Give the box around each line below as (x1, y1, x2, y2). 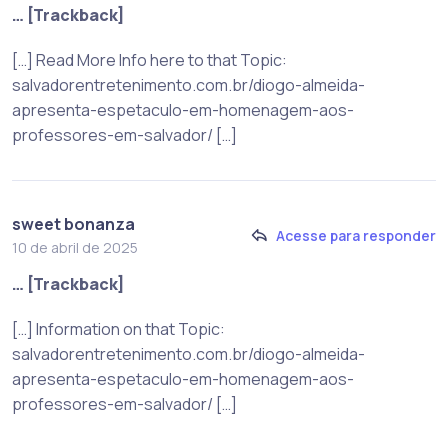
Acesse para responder (276, 226, 436, 246)
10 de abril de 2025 (12, 237, 138, 257)
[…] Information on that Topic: (12, 317, 225, 340)
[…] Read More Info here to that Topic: (12, 48, 287, 71)
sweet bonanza (12, 212, 135, 235)
